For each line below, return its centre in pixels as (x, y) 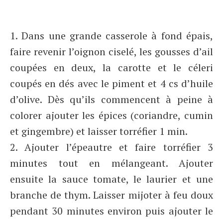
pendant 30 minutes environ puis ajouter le (111, 211)
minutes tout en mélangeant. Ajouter (111, 163)
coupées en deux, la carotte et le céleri (111, 67)
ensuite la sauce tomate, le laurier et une (111, 179)
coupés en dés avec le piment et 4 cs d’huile (111, 83)
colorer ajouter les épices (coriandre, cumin (111, 115)
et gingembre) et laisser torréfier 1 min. (100, 131)
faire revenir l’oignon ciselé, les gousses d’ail (111, 52)
